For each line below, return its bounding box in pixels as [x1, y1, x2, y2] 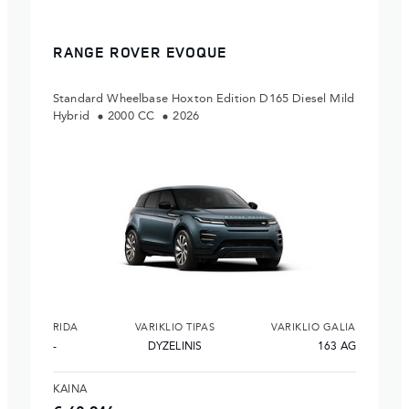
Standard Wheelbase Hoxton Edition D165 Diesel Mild [53, 93, 355, 106]
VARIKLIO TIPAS [134, 323, 215, 334]
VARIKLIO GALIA [271, 323, 356, 334]
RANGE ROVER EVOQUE [53, 41, 227, 62]
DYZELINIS [147, 341, 203, 353]
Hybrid [53, 110, 94, 123]
